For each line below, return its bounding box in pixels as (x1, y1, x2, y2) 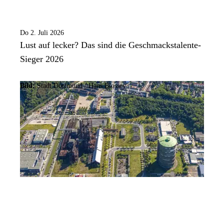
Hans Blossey (88, 82, 126, 90)
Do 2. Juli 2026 (20, 29, 64, 37)
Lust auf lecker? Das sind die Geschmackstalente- (20, 40, 201, 50)
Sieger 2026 (20, 54, 63, 64)
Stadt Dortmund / (35, 82, 88, 90)
